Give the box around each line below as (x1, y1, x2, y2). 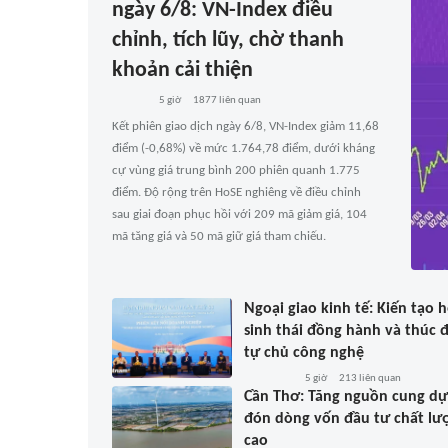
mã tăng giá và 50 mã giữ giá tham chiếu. (112, 230, 326, 243)
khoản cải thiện (112, 59, 253, 82)
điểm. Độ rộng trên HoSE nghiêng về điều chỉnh (112, 186, 361, 199)
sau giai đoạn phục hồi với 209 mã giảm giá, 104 (112, 208, 367, 221)
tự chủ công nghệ (244, 345, 364, 361)
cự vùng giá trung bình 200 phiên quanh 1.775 (112, 164, 360, 177)
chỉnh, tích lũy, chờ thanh (112, 29, 344, 52)
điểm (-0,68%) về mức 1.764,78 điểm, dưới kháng (112, 142, 375, 155)
